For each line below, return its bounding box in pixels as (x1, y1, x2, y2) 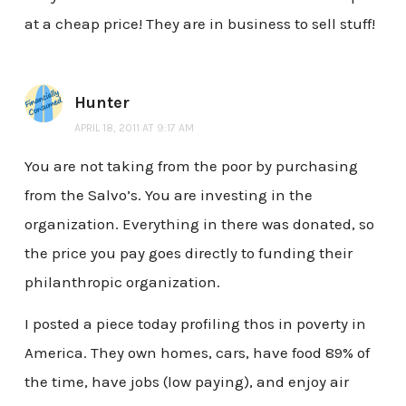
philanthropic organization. (24, 273, 220, 292)
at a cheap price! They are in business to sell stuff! (24, 14, 375, 34)
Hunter (73, 92, 130, 113)
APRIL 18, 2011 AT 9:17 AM (73, 121, 194, 135)
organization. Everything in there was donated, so (24, 215, 374, 234)
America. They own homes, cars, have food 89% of (24, 343, 370, 362)
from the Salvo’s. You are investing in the (24, 186, 313, 205)
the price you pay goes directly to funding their (24, 244, 353, 263)
